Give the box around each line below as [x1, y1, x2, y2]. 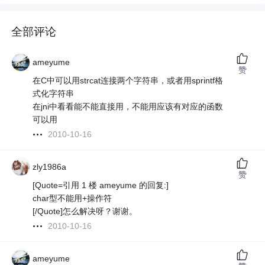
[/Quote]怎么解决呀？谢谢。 [33, 206, 138, 216]
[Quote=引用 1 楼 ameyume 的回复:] [33, 180, 169, 190]
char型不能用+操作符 [33, 193, 112, 203]
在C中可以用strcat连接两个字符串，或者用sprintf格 [33, 76, 224, 86]
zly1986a [33, 162, 67, 172]
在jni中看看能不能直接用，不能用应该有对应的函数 [33, 102, 224, 112]
